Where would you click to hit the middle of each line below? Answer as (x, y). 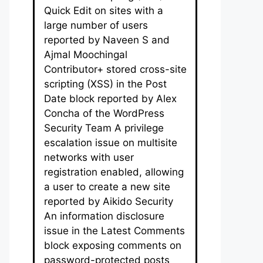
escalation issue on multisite (111, 142)
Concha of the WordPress (104, 113)
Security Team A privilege (104, 128)
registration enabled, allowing (114, 172)
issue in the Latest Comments (114, 230)
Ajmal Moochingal (86, 54)
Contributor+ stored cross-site (115, 69)
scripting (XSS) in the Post (105, 84)
